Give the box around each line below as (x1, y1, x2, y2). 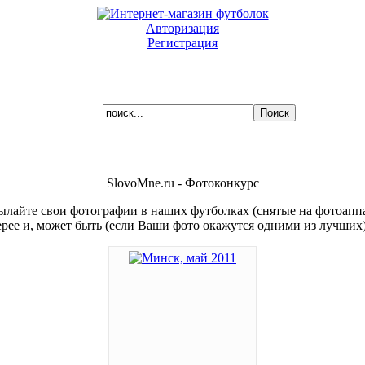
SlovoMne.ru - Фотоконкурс (106, 176, 259, 190)
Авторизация (146, 21, 219, 35)
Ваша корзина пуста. (183, 80, 298, 94)
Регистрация (147, 36, 218, 50)
